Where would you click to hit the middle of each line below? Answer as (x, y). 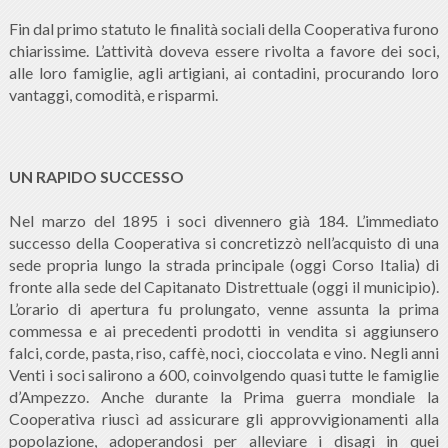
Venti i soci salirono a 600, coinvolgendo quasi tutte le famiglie (224, 375)
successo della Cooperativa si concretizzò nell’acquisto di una (224, 243)
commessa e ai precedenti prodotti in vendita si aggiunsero (224, 331)
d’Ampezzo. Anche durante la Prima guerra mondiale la (224, 397)
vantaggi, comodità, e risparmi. (114, 95)
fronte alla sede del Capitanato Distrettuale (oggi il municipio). (224, 287)
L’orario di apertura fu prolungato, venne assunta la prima (224, 309)
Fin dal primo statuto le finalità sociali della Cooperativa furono (224, 29)
